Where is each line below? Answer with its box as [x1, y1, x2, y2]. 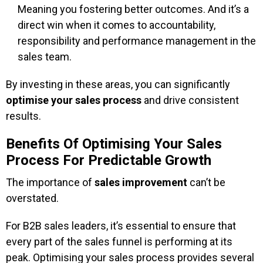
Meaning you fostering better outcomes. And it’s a [18, 3, 249, 15]
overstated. [6, 192, 59, 204]
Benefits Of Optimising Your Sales [6, 136, 222, 152]
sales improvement [95, 176, 187, 188]
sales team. [18, 50, 72, 63]
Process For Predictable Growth [6, 152, 211, 168]
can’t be [187, 176, 225, 188]
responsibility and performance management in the [18, 35, 256, 47]
